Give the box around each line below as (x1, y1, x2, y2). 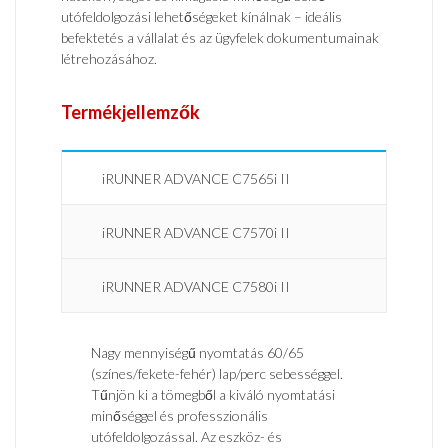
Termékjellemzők (61, 101, 200, 124)
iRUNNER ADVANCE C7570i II (102, 224, 290, 242)
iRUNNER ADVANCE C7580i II (102, 278, 290, 296)
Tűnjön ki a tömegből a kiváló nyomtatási (91, 386, 335, 404)
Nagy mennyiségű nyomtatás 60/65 (91, 344, 304, 362)
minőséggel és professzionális (91, 407, 268, 425)
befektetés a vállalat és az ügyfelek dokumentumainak (61, 29, 379, 47)
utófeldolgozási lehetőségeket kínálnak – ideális (61, 8, 342, 26)
